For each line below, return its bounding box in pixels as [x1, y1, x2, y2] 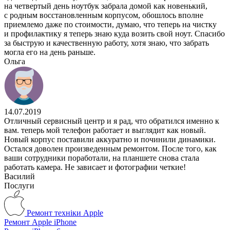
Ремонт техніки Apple [27, 208, 103, 218]
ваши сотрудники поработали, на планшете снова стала [4, 154, 199, 163]
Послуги [4, 181, 34, 190]
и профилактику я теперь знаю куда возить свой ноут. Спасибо [4, 29, 225, 39]
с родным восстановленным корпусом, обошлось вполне [4, 11, 203, 20]
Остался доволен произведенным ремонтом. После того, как [4, 144, 217, 154]
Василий [4, 172, 35, 181]
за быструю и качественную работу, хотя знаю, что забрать [4, 39, 209, 48]
